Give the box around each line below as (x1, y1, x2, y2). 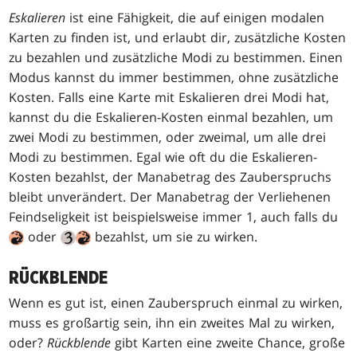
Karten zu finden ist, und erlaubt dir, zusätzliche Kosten (9, 29, 347, 47)
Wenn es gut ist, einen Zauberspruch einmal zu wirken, (9, 294, 343, 312)
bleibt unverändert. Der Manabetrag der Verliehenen (9, 188, 331, 206)
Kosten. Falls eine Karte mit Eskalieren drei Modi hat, (9, 88, 330, 107)
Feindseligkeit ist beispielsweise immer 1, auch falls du (9, 208, 339, 226)
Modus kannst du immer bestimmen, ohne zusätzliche (9, 69, 339, 87)
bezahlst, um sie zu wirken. (91, 228, 258, 246)
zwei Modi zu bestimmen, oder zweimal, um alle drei (9, 128, 327, 147)
